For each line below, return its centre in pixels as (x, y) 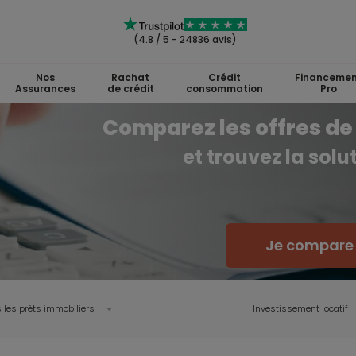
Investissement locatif (300, 308)
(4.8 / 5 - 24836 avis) (185, 39)
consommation (224, 89)
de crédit (130, 89)
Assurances (45, 89)
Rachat (130, 77)
